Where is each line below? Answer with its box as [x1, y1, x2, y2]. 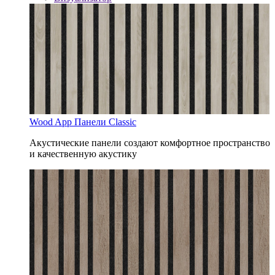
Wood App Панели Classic [29, 117, 136, 127]
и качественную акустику [29, 149, 137, 159]
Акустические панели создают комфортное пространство [29, 137, 270, 148]
